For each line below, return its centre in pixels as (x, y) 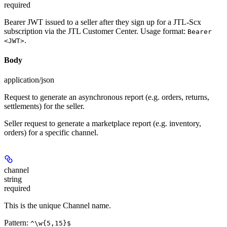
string (13, 179)
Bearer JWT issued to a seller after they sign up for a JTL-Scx (103, 22)
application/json (29, 80)
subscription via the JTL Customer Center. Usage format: (96, 31)
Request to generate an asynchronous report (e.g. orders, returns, (107, 97)
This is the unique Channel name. (58, 206)
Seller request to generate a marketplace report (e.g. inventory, (103, 124)
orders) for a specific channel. (51, 133)
